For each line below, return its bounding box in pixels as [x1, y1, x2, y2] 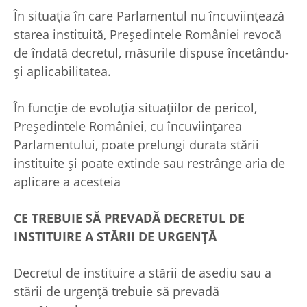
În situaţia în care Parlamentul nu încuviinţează [14, 8, 284, 25]
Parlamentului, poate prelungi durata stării [14, 136, 259, 153]
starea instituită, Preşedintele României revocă [14, 26, 282, 43]
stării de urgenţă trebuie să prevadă [14, 283, 219, 300]
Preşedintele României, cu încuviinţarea [14, 118, 242, 135]
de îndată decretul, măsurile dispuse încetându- [14, 45, 289, 62]
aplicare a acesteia [14, 173, 121, 191]
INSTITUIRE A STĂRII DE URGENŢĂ [14, 228, 217, 245]
